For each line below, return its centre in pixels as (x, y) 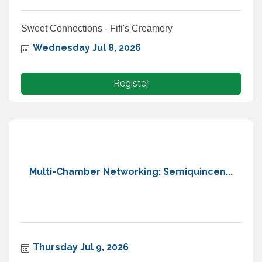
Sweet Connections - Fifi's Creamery (97, 29)
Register (131, 84)
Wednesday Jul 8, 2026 (87, 48)
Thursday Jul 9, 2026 (81, 247)
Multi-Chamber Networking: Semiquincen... (131, 171)
